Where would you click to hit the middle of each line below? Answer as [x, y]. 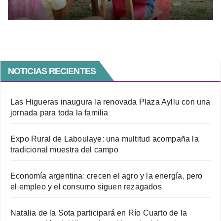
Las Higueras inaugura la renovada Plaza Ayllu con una [110, 102]
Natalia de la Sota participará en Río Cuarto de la [99, 213]
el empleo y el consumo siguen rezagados [86, 186]
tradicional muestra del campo [64, 149]
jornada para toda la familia [59, 112]
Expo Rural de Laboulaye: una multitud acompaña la [105, 139]
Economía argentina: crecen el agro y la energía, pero [107, 176]
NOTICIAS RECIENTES [52, 71]
